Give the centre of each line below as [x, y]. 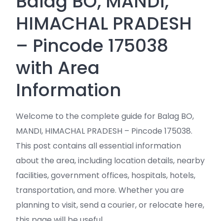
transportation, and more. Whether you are [100, 190]
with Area [58, 68]
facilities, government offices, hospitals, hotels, [106, 175]
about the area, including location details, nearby [110, 161]
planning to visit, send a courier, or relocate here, [110, 205]
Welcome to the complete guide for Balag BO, [105, 116]
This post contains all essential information [98, 146]
